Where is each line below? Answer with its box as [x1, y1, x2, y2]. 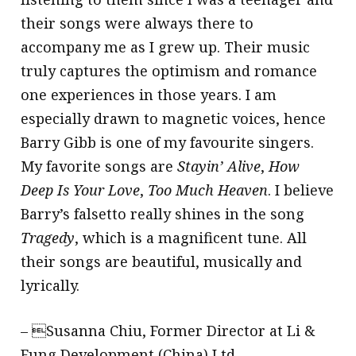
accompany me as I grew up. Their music [21, 37, 311, 57]
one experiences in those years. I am [21, 85, 277, 105]
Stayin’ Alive [177, 157, 261, 176]
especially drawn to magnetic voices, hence [21, 109, 327, 129]
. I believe [268, 180, 335, 200]
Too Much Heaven [148, 180, 269, 200]
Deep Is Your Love [21, 180, 141, 200]
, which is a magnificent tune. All [75, 228, 308, 248]
